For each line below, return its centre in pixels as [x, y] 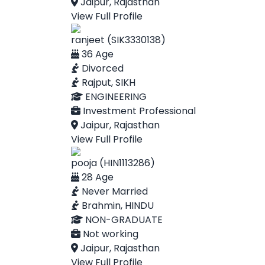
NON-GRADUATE [123, 220]
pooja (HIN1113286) [113, 163]
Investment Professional [138, 111]
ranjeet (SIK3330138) [118, 40]
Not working [109, 234]
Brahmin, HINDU [117, 206]
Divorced [101, 68]
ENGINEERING [115, 97]
